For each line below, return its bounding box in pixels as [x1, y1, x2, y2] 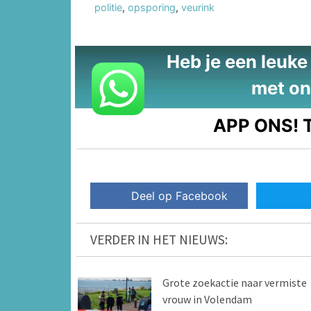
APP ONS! [213, 114, 299, 136]
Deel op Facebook [131, 189, 228, 203]
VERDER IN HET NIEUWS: [90, 231, 228, 249]
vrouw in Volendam [162, 292, 252, 307]
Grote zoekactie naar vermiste [162, 276, 307, 290]
